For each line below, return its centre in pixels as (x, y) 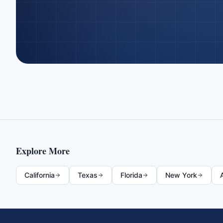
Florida (131, 175)
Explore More (43, 151)
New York (181, 175)
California (40, 175)
